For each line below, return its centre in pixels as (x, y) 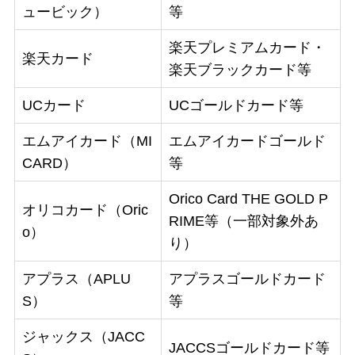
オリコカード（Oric (85, 210)
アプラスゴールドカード (247, 279)
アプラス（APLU (76, 279)
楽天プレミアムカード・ (247, 47)
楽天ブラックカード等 (240, 69)
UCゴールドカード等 (236, 105)
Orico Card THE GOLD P (248, 198)
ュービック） (65, 11)
